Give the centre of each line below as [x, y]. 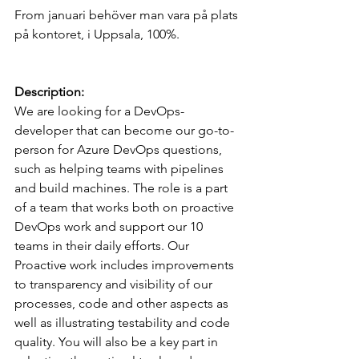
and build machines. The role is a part [123, 188]
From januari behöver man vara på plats [128, 14]
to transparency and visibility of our [115, 284]
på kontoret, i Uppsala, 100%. [97, 34]
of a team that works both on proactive [126, 207]
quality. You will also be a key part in [118, 341]
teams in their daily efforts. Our [103, 245]
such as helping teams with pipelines [121, 168]
